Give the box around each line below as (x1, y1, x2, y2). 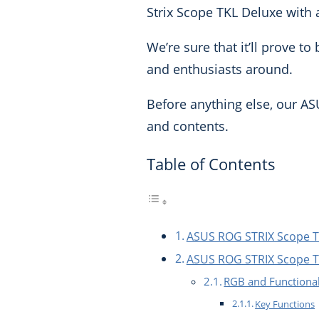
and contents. (146, 117, 229, 135)
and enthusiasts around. (146, 61, 293, 78)
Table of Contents (146, 153, 276, 174)
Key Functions (255, 298, 315, 311)
